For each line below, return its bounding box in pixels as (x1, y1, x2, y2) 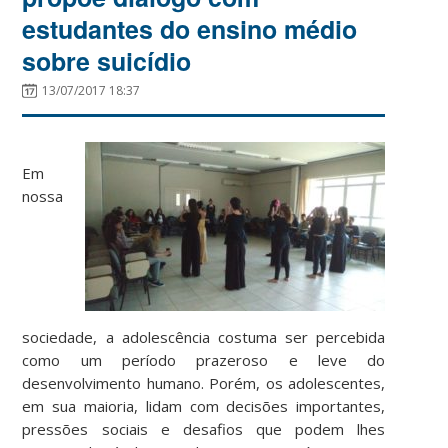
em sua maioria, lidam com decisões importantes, (22, 395, 386, 416)
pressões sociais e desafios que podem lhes (22, 418, 386, 439)
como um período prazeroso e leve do (22, 349, 386, 370)
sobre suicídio (22, 42, 192, 79)
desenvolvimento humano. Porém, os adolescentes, (22, 372, 386, 393)
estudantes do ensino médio (22, 10, 358, 47)
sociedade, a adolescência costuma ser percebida (22, 326, 386, 347)
